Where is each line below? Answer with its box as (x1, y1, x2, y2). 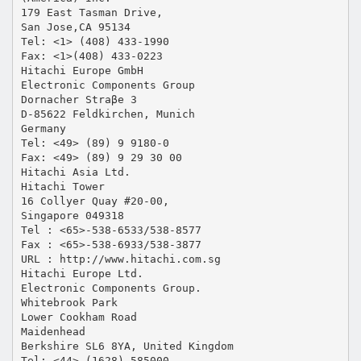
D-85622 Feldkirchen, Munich (20, 107, 195, 120)
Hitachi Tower (20, 180, 105, 193)
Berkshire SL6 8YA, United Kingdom (20, 339, 234, 352)
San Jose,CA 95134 (20, 20, 131, 33)
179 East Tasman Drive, (20, 6, 163, 19)
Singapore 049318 (20, 209, 124, 222)
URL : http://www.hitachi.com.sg (20, 252, 221, 265)
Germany (20, 122, 66, 135)
